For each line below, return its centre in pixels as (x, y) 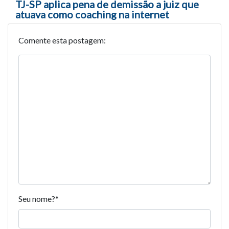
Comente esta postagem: (62, 40)
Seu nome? (37, 198)
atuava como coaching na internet (92, 14)
